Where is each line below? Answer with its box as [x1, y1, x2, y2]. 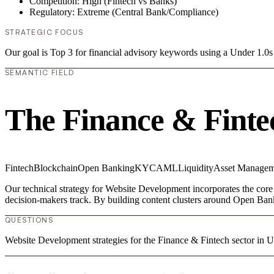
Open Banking [78, 163, 135, 174]
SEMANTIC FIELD [5, 67, 75, 77]
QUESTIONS [5, 215, 53, 225]
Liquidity [178, 163, 213, 174]
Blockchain [34, 163, 78, 174]
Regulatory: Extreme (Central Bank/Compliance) [29, 6, 218, 17]
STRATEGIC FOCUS [5, 27, 84, 37]
